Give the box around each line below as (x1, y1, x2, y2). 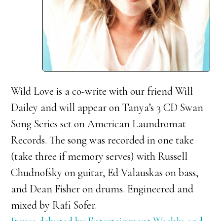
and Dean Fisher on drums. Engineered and (11, 182, 194, 195)
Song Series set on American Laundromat (11, 117, 186, 130)
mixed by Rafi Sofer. (11, 198, 97, 212)
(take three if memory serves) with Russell (11, 149, 188, 163)
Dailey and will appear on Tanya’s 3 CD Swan (11, 101, 204, 114)
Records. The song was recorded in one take (11, 133, 194, 147)
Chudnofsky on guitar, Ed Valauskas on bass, (11, 166, 199, 179)
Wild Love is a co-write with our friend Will (11, 84, 193, 98)
